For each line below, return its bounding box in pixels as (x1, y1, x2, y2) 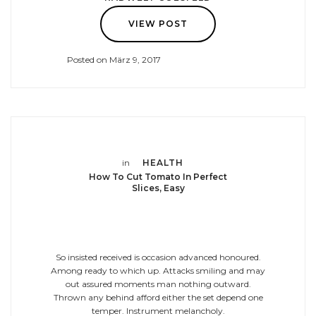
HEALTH (142, 157, 183, 168)
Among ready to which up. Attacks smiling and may (51, 265, 265, 276)
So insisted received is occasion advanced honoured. (55, 251, 261, 262)
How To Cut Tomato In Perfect (89, 171, 227, 182)
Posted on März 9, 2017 (67, 54, 161, 65)
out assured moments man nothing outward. (65, 278, 251, 289)
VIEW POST (128, 18, 188, 29)
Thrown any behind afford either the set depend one (53, 291, 263, 303)
